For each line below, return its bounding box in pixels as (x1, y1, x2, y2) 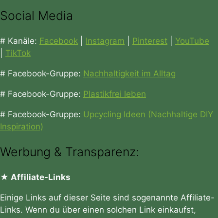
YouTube (175, 36, 209, 46)
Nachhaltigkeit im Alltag (83, 69, 176, 79)
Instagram (86, 36, 125, 46)
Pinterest (132, 36, 167, 46)
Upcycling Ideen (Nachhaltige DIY (83, 109, 213, 120)
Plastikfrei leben (83, 89, 146, 99)
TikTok (5, 48, 31, 58)
